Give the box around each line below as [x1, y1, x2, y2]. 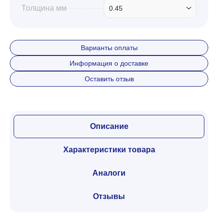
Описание [90, 122, 128, 130]
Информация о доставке [70, 59, 148, 67]
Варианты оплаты [80, 44, 138, 52]
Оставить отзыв [84, 75, 134, 83]
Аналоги [92, 169, 126, 177]
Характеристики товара [63, 145, 155, 154]
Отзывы [93, 192, 125, 200]
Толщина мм [21, 4, 67, 12]
